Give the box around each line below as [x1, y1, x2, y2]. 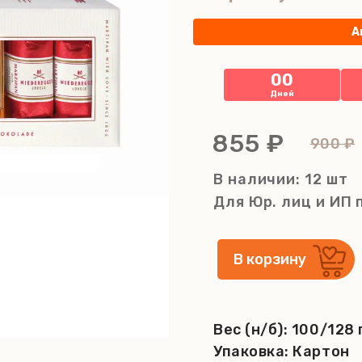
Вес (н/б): [213, 321, 292, 339]
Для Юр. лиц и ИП [213, 193, 356, 211]
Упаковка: [213, 343, 293, 360]
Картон [293, 343, 350, 360]
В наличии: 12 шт [213, 170, 348, 188]
